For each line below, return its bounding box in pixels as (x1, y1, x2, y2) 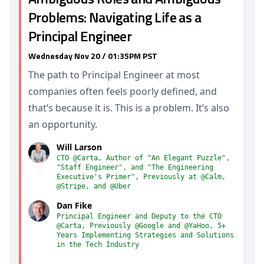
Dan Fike (57, 200, 92, 211)
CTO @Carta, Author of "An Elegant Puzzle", (57, 154, 230, 162)
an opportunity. (28, 118, 97, 131)
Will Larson (57, 141, 102, 153)
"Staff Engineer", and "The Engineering (57, 163, 213, 171)
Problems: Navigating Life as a (28, 6, 201, 28)
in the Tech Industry (57, 240, 139, 249)
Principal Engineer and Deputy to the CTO (57, 212, 222, 220)
